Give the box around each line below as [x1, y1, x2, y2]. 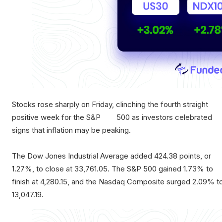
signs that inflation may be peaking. [12, 125, 131, 135]
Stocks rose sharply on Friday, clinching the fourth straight [12, 100, 208, 110]
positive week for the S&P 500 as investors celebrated [12, 112, 212, 122]
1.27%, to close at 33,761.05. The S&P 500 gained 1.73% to [12, 164, 213, 174]
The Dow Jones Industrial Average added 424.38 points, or [12, 151, 211, 161]
